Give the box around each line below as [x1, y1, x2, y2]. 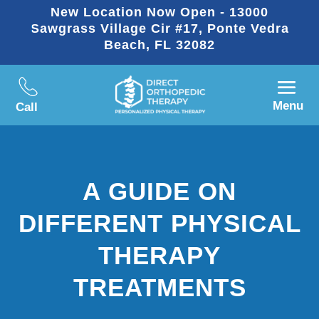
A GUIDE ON [83, 177, 236, 206]
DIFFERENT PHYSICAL [18, 209, 301, 238]
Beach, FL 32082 [104, 38, 215, 52]
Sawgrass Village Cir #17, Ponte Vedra [30, 21, 289, 36]
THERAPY [98, 241, 221, 270]
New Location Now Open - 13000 [51, 5, 268, 19]
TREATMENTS [73, 273, 246, 302]
